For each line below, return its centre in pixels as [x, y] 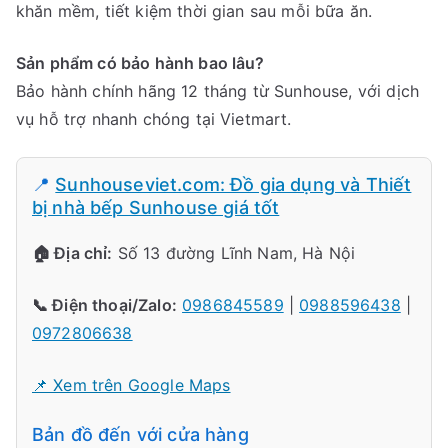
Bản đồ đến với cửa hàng [140, 435]
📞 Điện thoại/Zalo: [104, 305]
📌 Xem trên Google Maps [131, 385]
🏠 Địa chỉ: [72, 253]
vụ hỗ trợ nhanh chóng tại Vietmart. [154, 119]
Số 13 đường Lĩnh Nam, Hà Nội [234, 253]
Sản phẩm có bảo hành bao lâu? [140, 63]
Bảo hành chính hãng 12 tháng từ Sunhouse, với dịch [218, 91]
